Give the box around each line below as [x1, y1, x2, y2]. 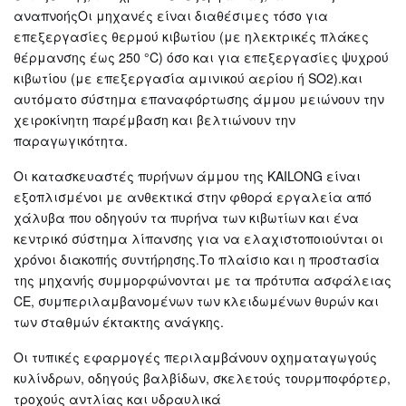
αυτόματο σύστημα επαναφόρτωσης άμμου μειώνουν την [14, 90, 384, 108]
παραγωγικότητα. [14, 131, 128, 150]
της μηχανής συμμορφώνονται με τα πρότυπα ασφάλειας [14, 271, 391, 289]
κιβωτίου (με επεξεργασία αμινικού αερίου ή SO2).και [14, 69, 362, 87]
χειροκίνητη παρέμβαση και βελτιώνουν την [14, 111, 295, 129]
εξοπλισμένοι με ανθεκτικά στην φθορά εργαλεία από [14, 188, 372, 206]
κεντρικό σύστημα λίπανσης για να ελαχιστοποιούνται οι [14, 229, 383, 247]
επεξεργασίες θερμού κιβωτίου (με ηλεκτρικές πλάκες [14, 27, 369, 45]
